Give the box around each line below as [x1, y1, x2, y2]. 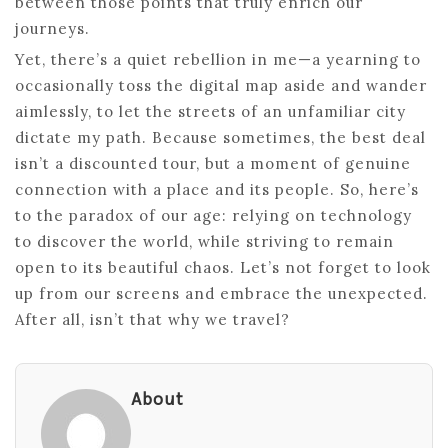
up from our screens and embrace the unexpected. [15, 283, 428, 303]
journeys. [15, 18, 90, 38]
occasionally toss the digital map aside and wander [15, 75, 427, 95]
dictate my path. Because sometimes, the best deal [15, 127, 426, 147]
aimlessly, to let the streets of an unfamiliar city [15, 101, 406, 121]
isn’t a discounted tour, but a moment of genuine [15, 153, 411, 173]
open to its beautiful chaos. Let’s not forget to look [15, 257, 431, 277]
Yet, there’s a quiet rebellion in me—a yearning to [15, 49, 421, 69]
